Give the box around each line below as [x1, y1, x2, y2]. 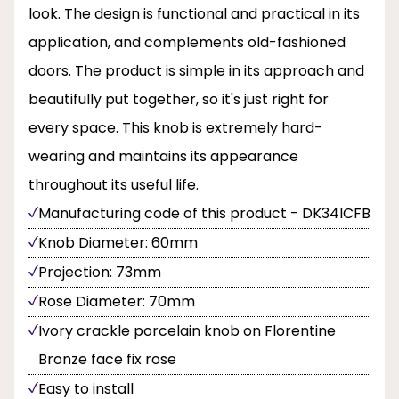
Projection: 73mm [38, 262, 161, 283]
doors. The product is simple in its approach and [28, 61, 364, 82]
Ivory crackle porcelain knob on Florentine [38, 321, 336, 342]
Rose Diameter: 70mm [38, 291, 195, 313]
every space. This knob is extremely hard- [28, 118, 322, 139]
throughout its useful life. [28, 175, 199, 196]
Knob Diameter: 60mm [38, 232, 198, 254]
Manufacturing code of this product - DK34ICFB [38, 203, 370, 224]
